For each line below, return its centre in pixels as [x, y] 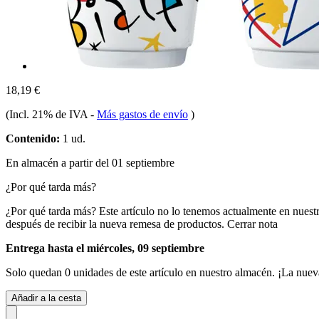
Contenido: [33, 138]
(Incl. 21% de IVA [48, 114]
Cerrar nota [252, 224]
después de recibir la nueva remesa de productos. [115, 224]
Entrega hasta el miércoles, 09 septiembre [105, 248]
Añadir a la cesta [46, 298]
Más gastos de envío [142, 114]
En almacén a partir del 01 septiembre [90, 162]
